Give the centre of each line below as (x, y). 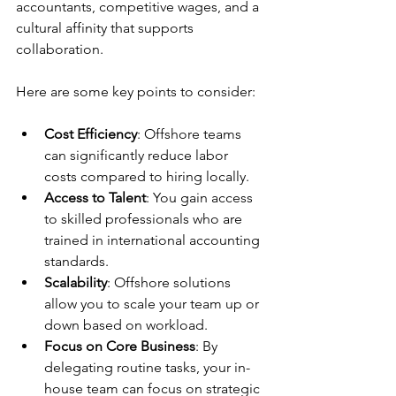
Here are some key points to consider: (136, 91)
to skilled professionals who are (145, 219)
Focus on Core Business (120, 346)
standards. (76, 261)
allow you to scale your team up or (153, 304)
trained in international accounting (154, 240)
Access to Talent (95, 198)
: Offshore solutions (171, 282)
